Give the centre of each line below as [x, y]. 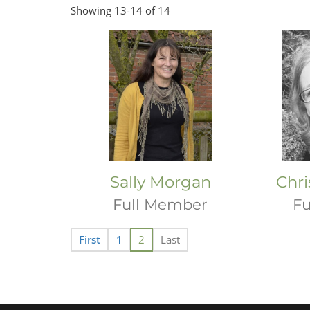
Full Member [161, 204]
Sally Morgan [160, 182]
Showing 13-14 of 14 [120, 10]
